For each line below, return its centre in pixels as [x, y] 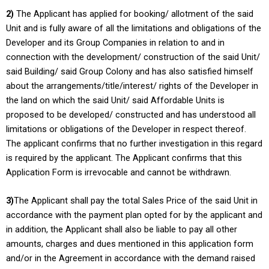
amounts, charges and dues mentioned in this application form [130, 244]
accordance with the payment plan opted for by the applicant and [134, 215]
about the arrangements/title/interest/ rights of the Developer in [132, 86]
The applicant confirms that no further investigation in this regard [134, 144]
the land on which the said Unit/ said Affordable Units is [115, 101]
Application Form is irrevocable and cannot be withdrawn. [119, 173]
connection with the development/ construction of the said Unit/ [133, 57]
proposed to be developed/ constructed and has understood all [131, 115]
